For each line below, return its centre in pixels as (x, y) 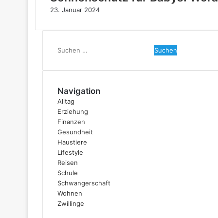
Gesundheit (75, 132)
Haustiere (72, 142)
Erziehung (73, 111)
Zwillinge (71, 203)
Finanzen (71, 122)
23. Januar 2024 (75, 10)
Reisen (68, 163)
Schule (68, 173)
